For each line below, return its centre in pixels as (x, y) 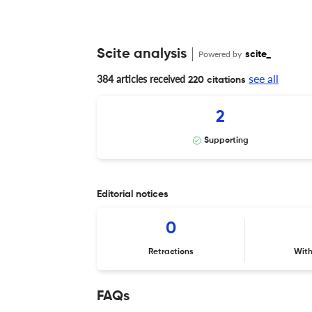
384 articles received (141, 79)
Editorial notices (133, 194)
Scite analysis (142, 54)
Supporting (226, 140)
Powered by (221, 54)
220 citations (216, 80)
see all (264, 78)
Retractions (171, 252)
